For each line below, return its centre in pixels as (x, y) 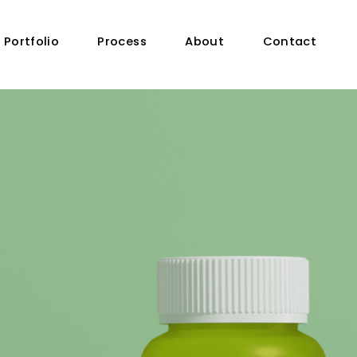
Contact (289, 41)
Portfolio (31, 41)
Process (122, 41)
